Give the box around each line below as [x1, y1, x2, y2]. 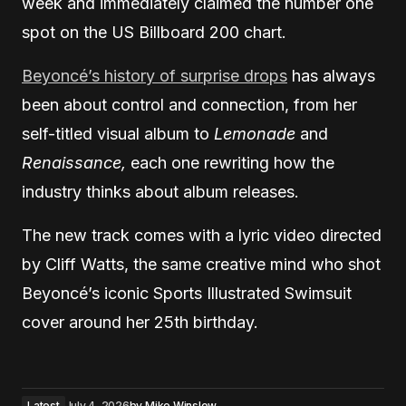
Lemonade [214, 124, 295, 144]
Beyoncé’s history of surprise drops [22, 66, 287, 86]
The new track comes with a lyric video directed [22, 226, 382, 246]
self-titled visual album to [22, 124, 214, 144]
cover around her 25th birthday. [22, 313, 258, 333]
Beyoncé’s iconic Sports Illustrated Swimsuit [22, 284, 352, 304]
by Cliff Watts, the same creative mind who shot [22, 255, 381, 275]
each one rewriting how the [126, 153, 334, 173]
